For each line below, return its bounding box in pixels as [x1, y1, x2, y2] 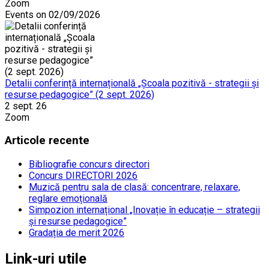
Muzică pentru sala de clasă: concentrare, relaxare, [29, 181, 240, 193]
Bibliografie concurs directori [29, 159, 150, 171]
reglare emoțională [29, 193, 107, 205]
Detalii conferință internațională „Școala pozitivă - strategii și [5, 77, 259, 89]
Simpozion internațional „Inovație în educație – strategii [29, 204, 260, 216]
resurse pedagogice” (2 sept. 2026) [5, 88, 154, 100]
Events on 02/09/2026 [5, 8, 100, 20]
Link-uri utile [5, 250, 86, 268]
